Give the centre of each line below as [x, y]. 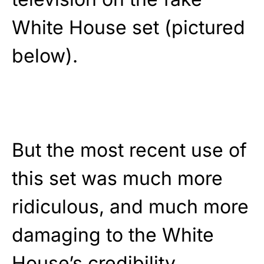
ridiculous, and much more [130, 207]
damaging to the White [113, 235]
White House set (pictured [128, 28]
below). [45, 56]
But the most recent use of [129, 150]
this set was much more [117, 179]
